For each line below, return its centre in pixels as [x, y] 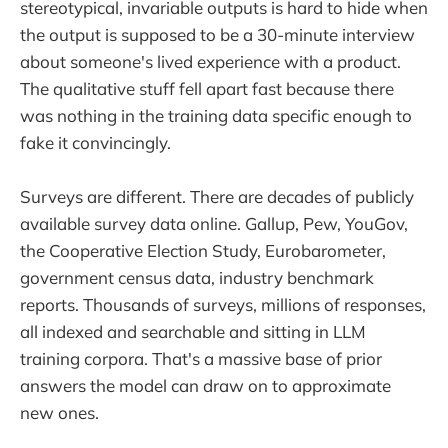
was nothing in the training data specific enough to [216, 116]
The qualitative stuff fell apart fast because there [207, 89]
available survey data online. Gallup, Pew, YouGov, [214, 224]
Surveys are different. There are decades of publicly [217, 197]
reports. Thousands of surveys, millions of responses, [223, 305]
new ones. [59, 413]
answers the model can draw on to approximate [205, 386]
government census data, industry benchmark [197, 278]
